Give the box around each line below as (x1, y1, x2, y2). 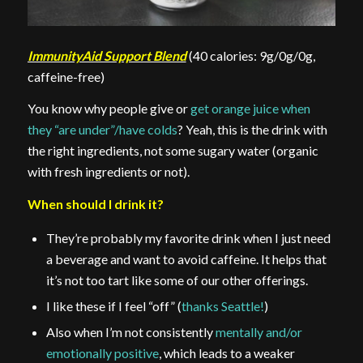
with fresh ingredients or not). (27, 164, 190, 180)
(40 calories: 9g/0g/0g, (186, 47, 315, 63)
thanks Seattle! (181, 298, 264, 314)
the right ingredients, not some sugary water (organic (27, 143, 318, 159)
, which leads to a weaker (158, 345, 295, 361)
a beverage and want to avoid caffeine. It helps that (45, 251, 327, 267)
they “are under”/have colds (27, 122, 177, 138)
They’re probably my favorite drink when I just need (45, 230, 331, 246)
